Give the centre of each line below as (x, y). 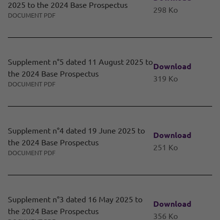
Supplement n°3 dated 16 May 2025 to (75, 199)
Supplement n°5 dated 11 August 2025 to (80, 62)
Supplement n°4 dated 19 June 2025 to (76, 130)
